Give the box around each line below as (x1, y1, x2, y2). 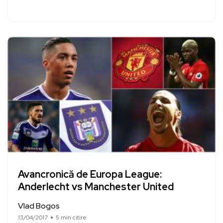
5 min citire (56, 213, 87, 222)
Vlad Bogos (18, 200, 60, 211)
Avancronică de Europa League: (18, 168, 162, 181)
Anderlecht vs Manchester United (18, 180, 174, 194)
